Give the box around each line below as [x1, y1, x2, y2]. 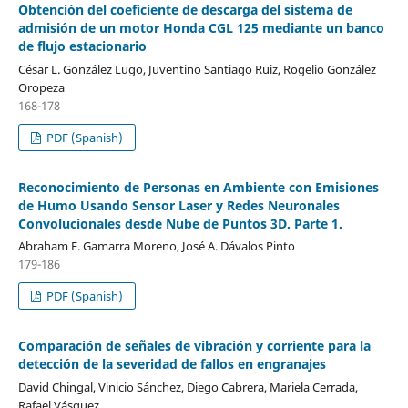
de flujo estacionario [17, 36, 147, 55]
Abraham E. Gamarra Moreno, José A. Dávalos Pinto [17, 238, 295, 255]
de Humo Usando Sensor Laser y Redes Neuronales [17, 196, 340, 214]
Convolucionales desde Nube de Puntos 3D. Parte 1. [17, 214, 342, 232]
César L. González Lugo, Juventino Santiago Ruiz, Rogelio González [17, 60, 376, 77]
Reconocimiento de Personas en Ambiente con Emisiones [17, 178, 379, 196]
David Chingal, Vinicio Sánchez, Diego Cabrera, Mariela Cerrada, [17, 379, 358, 396]
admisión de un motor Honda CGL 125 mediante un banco [17, 18, 384, 36]
